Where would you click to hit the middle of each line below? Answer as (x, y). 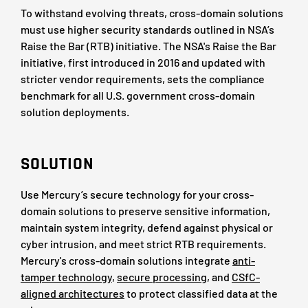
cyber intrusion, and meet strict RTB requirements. (143, 243)
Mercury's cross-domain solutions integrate (126, 260)
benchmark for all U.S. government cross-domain (138, 95)
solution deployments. (75, 111)
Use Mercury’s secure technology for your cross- (137, 194)
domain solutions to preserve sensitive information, (145, 210)
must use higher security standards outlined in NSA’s (147, 29)
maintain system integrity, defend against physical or (147, 227)
